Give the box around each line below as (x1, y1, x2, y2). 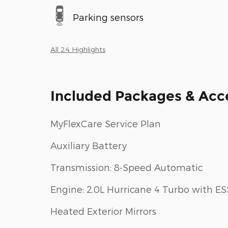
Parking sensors (73, 12, 144, 22)
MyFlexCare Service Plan (50, 118, 161, 129)
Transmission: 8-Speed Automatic (50, 161, 203, 173)
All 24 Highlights (50, 44, 105, 53)
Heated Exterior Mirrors (50, 205, 156, 216)
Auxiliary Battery (50, 139, 127, 151)
